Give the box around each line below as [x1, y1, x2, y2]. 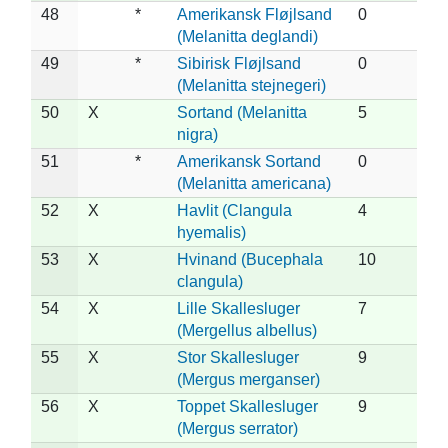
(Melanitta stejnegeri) [177, 76, 326, 94]
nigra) [177, 125, 218, 143]
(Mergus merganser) [177, 370, 320, 388]
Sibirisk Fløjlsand [177, 54, 301, 72]
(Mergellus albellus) [177, 321, 317, 339]
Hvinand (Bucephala [177, 250, 323, 268]
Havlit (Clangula [177, 201, 292, 219]
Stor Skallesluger [177, 348, 299, 366]
